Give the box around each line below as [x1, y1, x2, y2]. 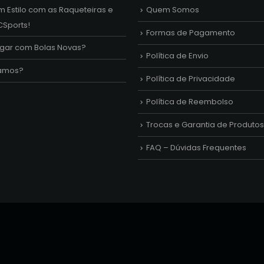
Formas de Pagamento [146, 27, 235, 39]
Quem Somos [146, 4, 199, 16]
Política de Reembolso [146, 96, 233, 108]
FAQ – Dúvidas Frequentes [146, 142, 246, 154]
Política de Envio [146, 50, 209, 62]
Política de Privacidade [146, 73, 235, 85]
